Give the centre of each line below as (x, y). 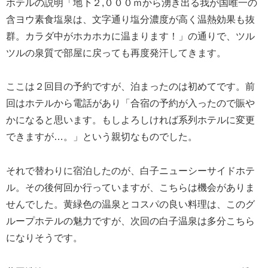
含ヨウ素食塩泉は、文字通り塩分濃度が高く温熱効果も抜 (130, 19)
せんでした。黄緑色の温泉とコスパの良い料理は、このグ (130, 205)
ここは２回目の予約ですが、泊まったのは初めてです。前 (130, 87)
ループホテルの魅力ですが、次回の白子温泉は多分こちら (130, 221)
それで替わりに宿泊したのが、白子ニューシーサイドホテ (130, 171)
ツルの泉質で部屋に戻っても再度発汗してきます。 (116, 53)
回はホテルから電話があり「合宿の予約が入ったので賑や (130, 103)
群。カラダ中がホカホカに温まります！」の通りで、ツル (130, 36)
